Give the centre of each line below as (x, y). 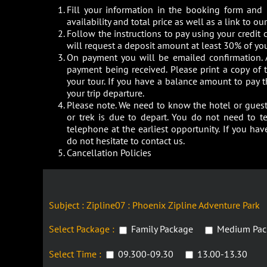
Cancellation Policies (109, 153)
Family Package (162, 229)
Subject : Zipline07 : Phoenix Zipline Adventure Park (154, 205)
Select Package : (83, 229)
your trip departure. (105, 93)
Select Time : (76, 254)
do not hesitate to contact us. (126, 141)
